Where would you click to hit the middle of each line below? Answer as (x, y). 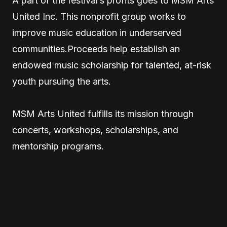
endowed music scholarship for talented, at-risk (112, 65)
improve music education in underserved (97, 33)
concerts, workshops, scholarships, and (95, 130)
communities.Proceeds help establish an (96, 49)
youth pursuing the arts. (62, 81)
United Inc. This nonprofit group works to (99, 16)
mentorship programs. (58, 146)
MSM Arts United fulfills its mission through (103, 114)
